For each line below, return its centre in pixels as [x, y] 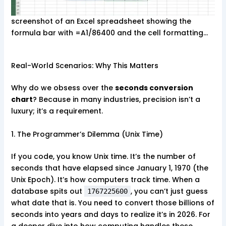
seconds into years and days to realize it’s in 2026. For [110, 214]
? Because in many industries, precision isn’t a [116, 100]
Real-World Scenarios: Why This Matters [84, 66]
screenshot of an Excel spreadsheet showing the [101, 21]
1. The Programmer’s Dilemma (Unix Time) [87, 134]
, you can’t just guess [169, 191]
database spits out [47, 191]
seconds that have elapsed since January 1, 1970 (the [109, 168]
